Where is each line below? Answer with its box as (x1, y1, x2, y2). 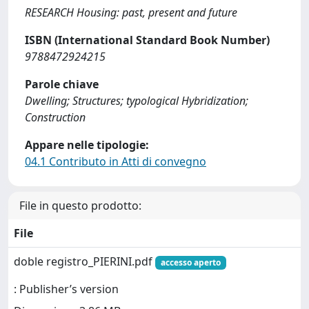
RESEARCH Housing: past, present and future (25, 5, 237, 20)
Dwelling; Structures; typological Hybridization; (25, 93, 248, 108)
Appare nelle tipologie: (25, 137, 149, 152)
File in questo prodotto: (19, 198, 141, 213)
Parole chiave (25, 77, 99, 92)
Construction (25, 110, 86, 125)
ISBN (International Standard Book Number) (25, 32, 270, 48)
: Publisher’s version (14, 281, 119, 297)
